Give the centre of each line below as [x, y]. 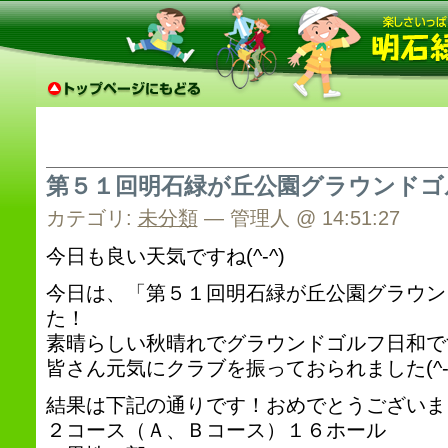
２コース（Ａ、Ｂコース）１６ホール [215, 430]
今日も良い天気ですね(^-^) [165, 256]
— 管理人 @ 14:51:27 [298, 218]
